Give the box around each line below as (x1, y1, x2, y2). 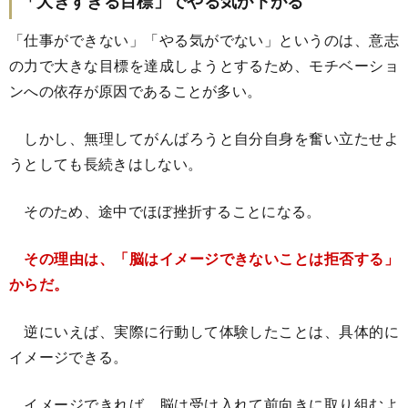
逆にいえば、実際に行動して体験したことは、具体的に (9, 321, 399, 342)
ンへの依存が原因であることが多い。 (9, 80, 262, 102)
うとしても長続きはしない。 (9, 153, 203, 175)
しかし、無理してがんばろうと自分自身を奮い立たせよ (9, 127, 399, 149)
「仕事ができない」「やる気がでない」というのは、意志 (9, 29, 399, 51)
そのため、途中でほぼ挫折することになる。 (9, 200, 321, 222)
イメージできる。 (9, 346, 128, 368)
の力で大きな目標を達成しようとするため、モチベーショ (9, 55, 399, 76)
